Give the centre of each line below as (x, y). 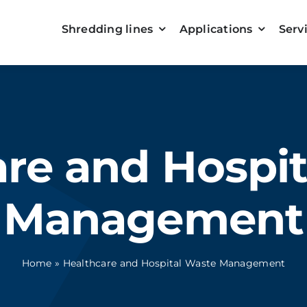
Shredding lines (107, 29)
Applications (216, 29)
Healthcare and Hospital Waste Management (174, 263)
